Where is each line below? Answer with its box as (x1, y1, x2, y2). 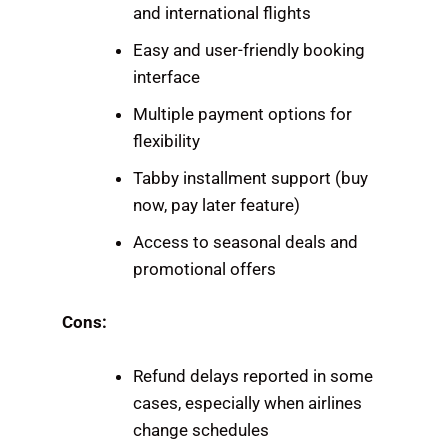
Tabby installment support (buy (133, 168, 369, 189)
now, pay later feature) (133, 195, 301, 216)
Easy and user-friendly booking (133, 40, 366, 61)
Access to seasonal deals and (133, 232, 359, 253)
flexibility (133, 131, 201, 152)
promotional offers (133, 259, 277, 280)
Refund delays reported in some (133, 366, 374, 387)
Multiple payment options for (133, 104, 353, 125)
